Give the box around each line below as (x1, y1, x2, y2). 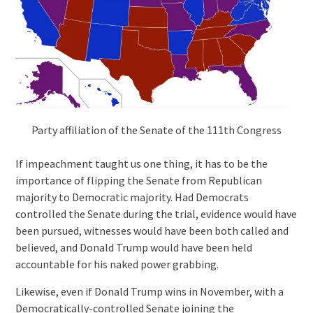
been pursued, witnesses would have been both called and (15, 223, 289, 238)
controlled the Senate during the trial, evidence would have (15, 206, 297, 221)
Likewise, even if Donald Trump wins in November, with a (15, 284, 284, 298)
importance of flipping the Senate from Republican (15, 173, 262, 187)
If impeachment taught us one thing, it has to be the (15, 156, 268, 170)
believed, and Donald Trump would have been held (15, 240, 252, 254)
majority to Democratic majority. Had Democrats (15, 189, 249, 204)
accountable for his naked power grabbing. (15, 256, 219, 271)
